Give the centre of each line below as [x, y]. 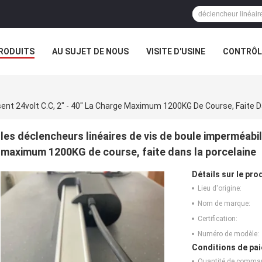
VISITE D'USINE [176, 51]
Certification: [218, 218]
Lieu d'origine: [220, 188]
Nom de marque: [224, 203]
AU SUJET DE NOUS [90, 51]
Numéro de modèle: [228, 234]
